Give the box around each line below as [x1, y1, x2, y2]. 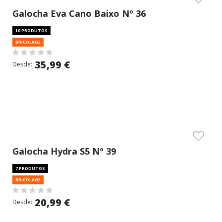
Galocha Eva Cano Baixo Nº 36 [12, 7, 146, 19]
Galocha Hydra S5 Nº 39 [12, 145, 116, 157]
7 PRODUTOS [15, 166, 45, 171]
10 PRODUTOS [15, 28, 48, 33]
